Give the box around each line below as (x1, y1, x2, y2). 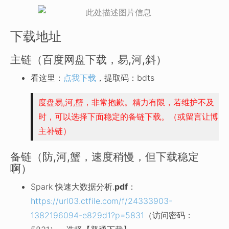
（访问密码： (144, 210, 193, 220)
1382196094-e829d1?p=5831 (31, 210, 144, 220)
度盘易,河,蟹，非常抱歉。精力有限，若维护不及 (38, 97, 214, 107)
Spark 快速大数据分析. (31, 181, 114, 192)
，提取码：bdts (96, 73, 154, 83)
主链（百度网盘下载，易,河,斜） (10, 53, 167, 66)
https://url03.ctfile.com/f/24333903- (31, 196, 172, 206)
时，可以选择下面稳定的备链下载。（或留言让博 (38, 111, 218, 122)
